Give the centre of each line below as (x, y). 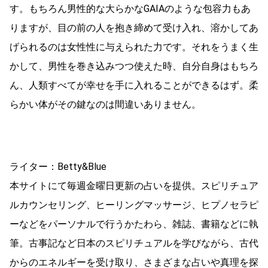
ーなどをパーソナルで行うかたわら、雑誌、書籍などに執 (134, 224)
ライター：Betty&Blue (58, 166)
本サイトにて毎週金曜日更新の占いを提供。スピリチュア (134, 185)
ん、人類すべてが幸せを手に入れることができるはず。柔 (134, 85)
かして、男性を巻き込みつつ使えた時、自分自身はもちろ (134, 66)
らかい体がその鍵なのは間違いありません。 (105, 104)
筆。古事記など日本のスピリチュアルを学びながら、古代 (134, 243)
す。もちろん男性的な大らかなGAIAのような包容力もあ (130, 8)
